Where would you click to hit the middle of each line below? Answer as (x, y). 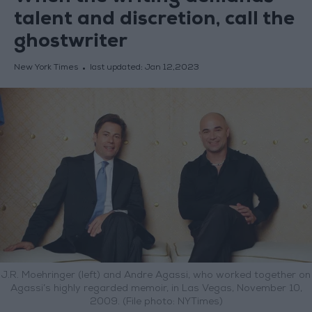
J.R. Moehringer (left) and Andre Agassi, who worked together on (156, 276)
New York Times (46, 69)
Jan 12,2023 (172, 69)
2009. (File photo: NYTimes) (156, 303)
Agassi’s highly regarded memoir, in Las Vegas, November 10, (156, 289)
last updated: (117, 69)
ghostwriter (70, 43)
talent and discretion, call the (154, 21)
